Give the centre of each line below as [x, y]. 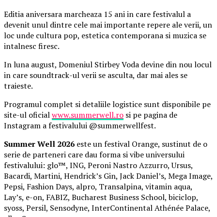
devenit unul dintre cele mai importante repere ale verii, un [108, 25]
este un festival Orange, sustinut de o [141, 144]
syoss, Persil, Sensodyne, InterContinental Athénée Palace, [107, 208]
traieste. [18, 86]
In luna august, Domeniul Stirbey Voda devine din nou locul [108, 65]
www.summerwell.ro [88, 115]
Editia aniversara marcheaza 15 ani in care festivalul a [97, 14]
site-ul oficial [28, 115]
